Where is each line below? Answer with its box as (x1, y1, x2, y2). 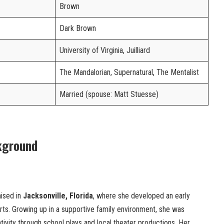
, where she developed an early (93, 191, 190, 201)
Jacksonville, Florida (23, 191, 93, 201)
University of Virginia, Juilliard (59, 45, 150, 55)
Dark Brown (59, 23, 96, 33)
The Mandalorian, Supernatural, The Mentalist (59, 67, 199, 77)
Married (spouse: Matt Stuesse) (59, 89, 158, 99)
